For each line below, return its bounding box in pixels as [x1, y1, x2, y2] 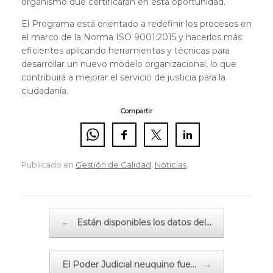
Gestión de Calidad [76, 159, 151, 169]
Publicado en [21, 159, 76, 169]
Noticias [155, 159, 186, 169]
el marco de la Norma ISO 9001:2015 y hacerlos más [21, 32, 242, 43]
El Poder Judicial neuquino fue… [62, 258, 199, 270]
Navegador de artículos [21, 208, 115, 218]
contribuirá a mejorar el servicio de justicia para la [21, 72, 225, 83]
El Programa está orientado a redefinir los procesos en [21, 18, 252, 29]
